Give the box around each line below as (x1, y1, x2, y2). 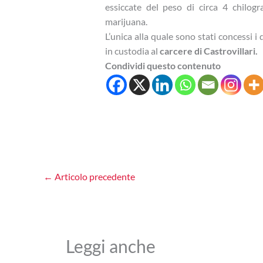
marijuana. (104, 16, 147, 28)
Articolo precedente (53, 170, 135, 182)
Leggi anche (66, 235, 156, 257)
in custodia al (104, 45, 160, 57)
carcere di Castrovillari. (159, 45, 258, 57)
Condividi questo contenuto (104, 60, 221, 72)
